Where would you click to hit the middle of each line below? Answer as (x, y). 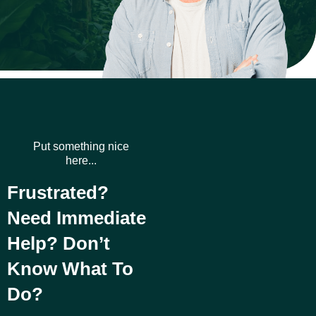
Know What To (70, 268)
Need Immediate (77, 218)
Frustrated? (58, 192)
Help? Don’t (59, 243)
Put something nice (81, 146)
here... (81, 160)
